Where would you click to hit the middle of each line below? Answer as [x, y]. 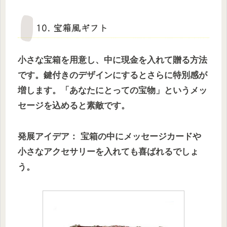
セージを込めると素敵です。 [74, 106]
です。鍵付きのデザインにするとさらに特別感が [112, 75]
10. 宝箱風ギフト [72, 28]
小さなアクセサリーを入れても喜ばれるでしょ [108, 152]
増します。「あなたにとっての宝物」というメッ [112, 91]
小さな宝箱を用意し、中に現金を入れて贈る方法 [112, 60]
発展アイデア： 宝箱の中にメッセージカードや [109, 136]
